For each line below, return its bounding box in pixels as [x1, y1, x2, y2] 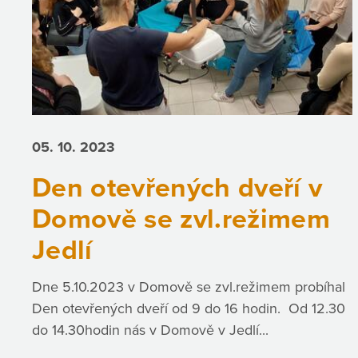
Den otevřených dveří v [32, 171, 323, 205]
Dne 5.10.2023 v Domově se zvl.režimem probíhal [32, 278, 345, 296]
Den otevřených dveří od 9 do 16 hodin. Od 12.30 [32, 300, 345, 318]
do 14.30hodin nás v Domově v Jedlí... [32, 321, 268, 340]
